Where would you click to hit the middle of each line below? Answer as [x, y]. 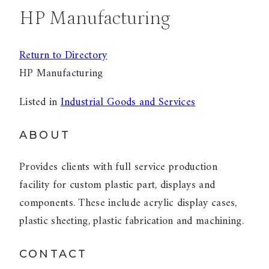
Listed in [40, 103]
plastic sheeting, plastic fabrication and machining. [131, 222]
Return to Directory [63, 56]
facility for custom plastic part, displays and [117, 186]
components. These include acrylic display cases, [128, 204]
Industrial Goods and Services [128, 103]
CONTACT [53, 254]
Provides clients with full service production [118, 168]
